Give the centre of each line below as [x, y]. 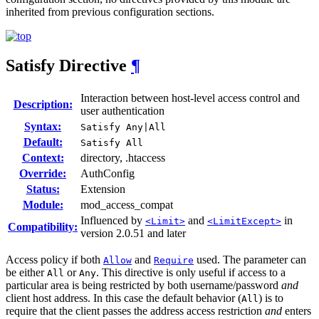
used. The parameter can [250, 260]
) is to [271, 298]
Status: [43, 189]
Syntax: [43, 127]
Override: [43, 174]
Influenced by [113, 221]
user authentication [122, 111]
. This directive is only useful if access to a [191, 273]
